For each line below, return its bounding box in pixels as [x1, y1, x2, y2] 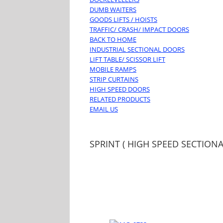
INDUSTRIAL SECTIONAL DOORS [89, 45, 185, 54]
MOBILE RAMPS [89, 65, 136, 74]
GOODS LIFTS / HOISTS [89, 15, 157, 24]
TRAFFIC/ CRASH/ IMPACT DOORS [89, 25, 189, 34]
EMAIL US [89, 105, 118, 114]
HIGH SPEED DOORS [89, 85, 150, 94]
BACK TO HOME [89, 35, 136, 44]
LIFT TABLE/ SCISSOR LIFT [89, 55, 165, 64]
